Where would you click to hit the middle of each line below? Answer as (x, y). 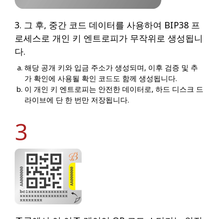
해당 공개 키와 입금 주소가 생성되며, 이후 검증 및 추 (111, 68)
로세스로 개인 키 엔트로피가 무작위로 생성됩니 (109, 38)
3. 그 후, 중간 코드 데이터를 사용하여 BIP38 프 (107, 25)
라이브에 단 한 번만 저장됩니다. (77, 100)
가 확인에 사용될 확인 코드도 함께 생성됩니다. (101, 78)
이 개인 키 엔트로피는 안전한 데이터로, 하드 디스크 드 (114, 89)
